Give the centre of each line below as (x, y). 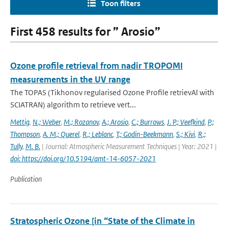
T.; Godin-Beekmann (145, 134)
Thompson (25, 134)
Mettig (20, 122)
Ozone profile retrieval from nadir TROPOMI (96, 66)
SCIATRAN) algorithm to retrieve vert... (73, 105)
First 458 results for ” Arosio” (85, 32)
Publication (26, 179)
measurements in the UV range (70, 79)
